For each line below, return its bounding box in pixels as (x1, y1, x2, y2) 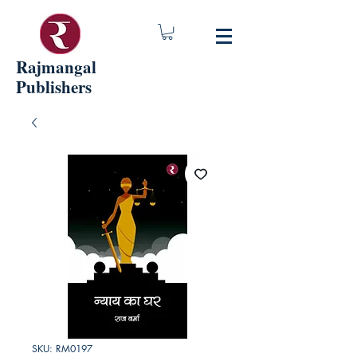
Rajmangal (16, 55, 96, 79)
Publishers (16, 75, 92, 99)
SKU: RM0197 (32, 342, 92, 355)
